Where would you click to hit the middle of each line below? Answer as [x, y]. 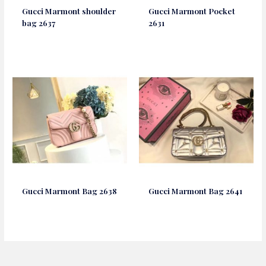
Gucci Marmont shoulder [69, 11]
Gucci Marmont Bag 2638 [70, 190]
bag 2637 [39, 23]
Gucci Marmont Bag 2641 [196, 190]
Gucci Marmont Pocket [192, 11]
